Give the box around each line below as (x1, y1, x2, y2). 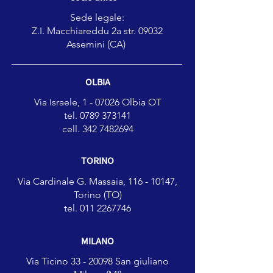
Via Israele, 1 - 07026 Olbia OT (34, 96, 161, 108)
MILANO (81, 235, 114, 247)
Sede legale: (70, 12, 124, 23)
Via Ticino (26, 255, 71, 267)
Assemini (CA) (66, 38, 128, 50)
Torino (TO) (73, 189, 122, 200)
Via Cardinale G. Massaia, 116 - (18, 175, 151, 187)
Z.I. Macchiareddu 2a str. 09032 (32, 25, 163, 37)
